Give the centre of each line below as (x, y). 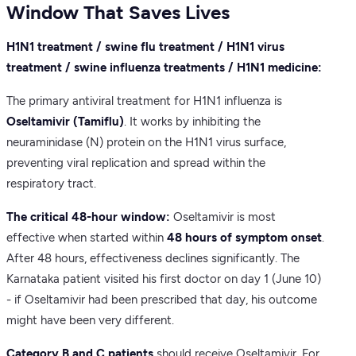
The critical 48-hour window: (88, 217)
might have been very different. (90, 321)
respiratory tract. (51, 184)
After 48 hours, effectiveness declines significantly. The (153, 259)
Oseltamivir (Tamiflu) (65, 122)
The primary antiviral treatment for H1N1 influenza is (144, 101)
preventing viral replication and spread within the (136, 163)
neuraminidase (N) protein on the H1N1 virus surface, (146, 143)
